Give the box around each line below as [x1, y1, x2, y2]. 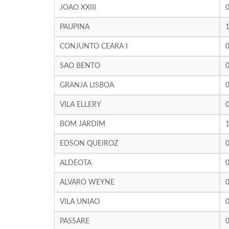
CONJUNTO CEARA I [59, 43, 128, 50]
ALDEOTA [59, 159, 91, 167]
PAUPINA [59, 24, 89, 31]
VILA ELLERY [59, 101, 101, 108]
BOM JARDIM [59, 121, 105, 128]
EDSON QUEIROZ [59, 140, 118, 147]
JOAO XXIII [59, 4, 96, 11]
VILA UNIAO [59, 198, 100, 205]
